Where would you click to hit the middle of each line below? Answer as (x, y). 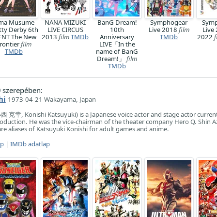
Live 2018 (163, 30)
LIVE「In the (117, 44)
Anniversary (117, 37)
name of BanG (117, 51)
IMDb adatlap (30, 144)
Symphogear (169, 22)
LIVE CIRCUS (65, 30)
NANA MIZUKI (65, 22)
